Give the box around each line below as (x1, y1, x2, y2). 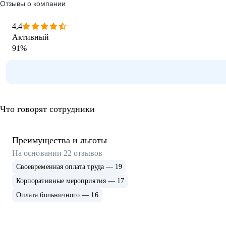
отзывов (74, 149, 102, 157)
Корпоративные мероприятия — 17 (16, 177, 125, 185)
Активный (12, 33, 49, 41)
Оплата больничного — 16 (16, 191, 98, 199)
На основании (12, 149, 64, 157)
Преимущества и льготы (12, 135, 107, 145)
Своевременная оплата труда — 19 (16, 163, 123, 171)
